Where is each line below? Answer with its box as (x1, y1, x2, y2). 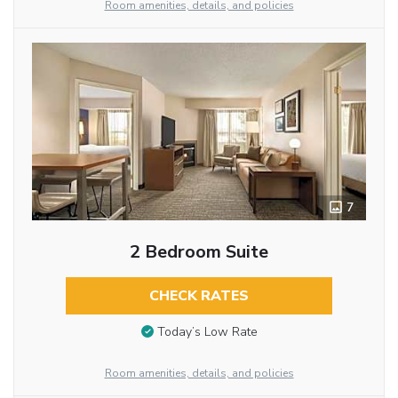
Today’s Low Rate (156, 323, 258, 341)
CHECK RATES (148, 285, 249, 306)
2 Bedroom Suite (129, 239, 268, 264)
